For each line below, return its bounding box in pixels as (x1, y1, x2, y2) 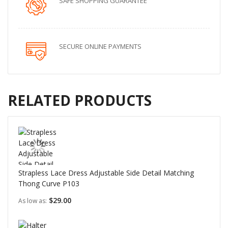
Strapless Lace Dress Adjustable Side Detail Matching (18, 168, 194, 178)
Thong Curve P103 (18, 179, 79, 189)
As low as (18, 196, 45, 205)
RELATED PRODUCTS (8, 91, 152, 110)
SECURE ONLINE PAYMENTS (59, 42, 141, 51)
